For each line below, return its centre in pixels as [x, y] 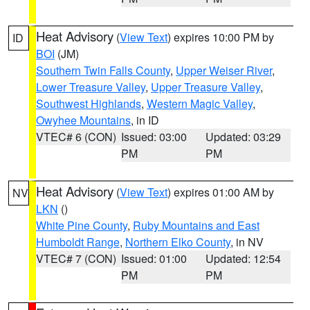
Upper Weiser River [224, 70]
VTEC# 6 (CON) [76, 137]
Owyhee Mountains [83, 120]
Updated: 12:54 [244, 258]
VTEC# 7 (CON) [76, 258]
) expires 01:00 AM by [221, 192]
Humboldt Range [78, 242]
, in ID [145, 120]
